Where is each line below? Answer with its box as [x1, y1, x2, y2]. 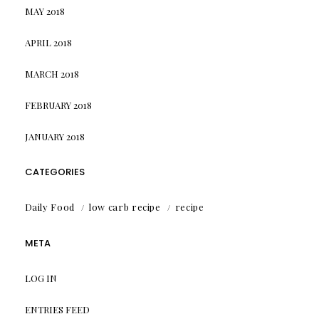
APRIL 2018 [24, 36, 72, 49]
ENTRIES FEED [24, 303, 90, 316]
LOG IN [24, 272, 57, 285]
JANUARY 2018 [24, 130, 85, 143]
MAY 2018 [24, 5, 65, 18]
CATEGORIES [24, 165, 85, 179]
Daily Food [24, 201, 75, 214]
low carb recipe [89, 201, 161, 214]
